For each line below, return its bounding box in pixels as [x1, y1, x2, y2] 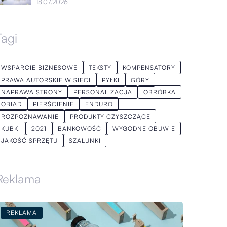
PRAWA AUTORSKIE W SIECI [1, 76, 91, 84]
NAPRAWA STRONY [1, 88, 63, 96]
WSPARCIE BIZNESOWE [1, 64, 78, 71]
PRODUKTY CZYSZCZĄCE [70, 112, 151, 120]
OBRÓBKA [143, 88, 176, 96]
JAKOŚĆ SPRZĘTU [1, 137, 58, 144]
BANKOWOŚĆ [58, 125, 102, 132]
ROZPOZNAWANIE [1, 112, 59, 120]
